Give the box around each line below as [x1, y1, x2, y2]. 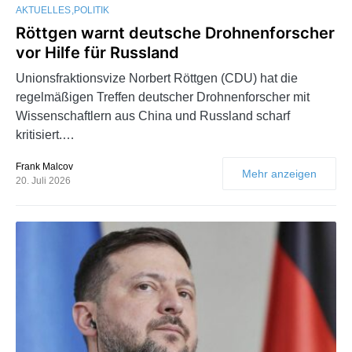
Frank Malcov [16, 160, 73, 172]
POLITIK [74, 4, 109, 16]
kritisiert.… [16, 127, 75, 141]
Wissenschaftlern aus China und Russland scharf [16, 108, 290, 123]
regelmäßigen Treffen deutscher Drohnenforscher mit [16, 90, 310, 104]
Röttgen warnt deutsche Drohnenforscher [16, 23, 335, 42]
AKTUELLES [16, 4, 71, 16]
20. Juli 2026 [16, 174, 71, 186]
